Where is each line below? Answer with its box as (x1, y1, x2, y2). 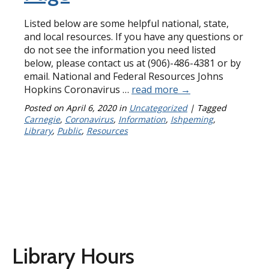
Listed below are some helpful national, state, (24, 17, 229, 31)
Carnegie (24, 113, 60, 125)
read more (131, 83, 181, 97)
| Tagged (187, 102, 226, 114)
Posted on (24, 102, 64, 114)
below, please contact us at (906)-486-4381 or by (24, 56, 241, 70)
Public (57, 125, 82, 137)
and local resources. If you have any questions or (24, 30, 243, 44)
